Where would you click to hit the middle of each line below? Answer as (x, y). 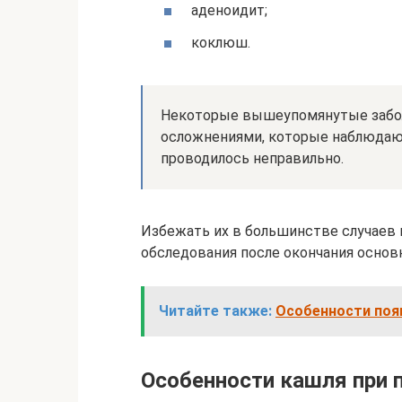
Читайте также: (215, 310)
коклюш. (221, 42)
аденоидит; (229, 11)
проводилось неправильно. (252, 158)
